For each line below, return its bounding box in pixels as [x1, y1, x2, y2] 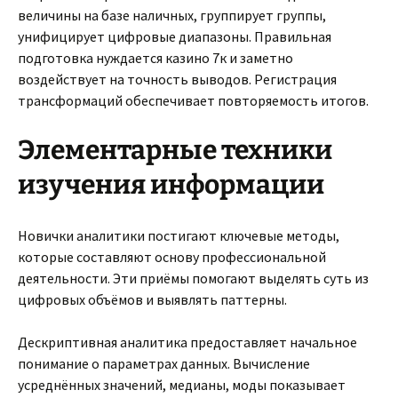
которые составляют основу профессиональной [18, 248, 326, 266]
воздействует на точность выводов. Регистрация [18, 70, 337, 88]
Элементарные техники [18, 134, 332, 166]
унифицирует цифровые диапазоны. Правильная [18, 28, 331, 45]
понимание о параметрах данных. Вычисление [18, 354, 310, 372]
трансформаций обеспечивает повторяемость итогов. [18, 92, 369, 109]
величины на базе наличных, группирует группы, [18, 6, 326, 24]
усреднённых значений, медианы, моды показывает [18, 376, 346, 394]
